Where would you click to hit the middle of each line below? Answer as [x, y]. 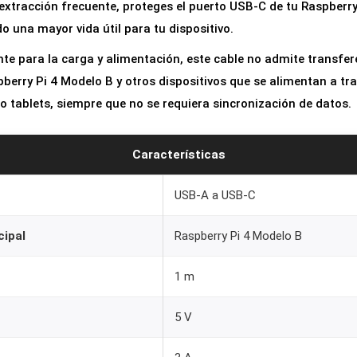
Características [178, 155]
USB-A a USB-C [215, 196]
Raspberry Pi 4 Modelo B [238, 236]
